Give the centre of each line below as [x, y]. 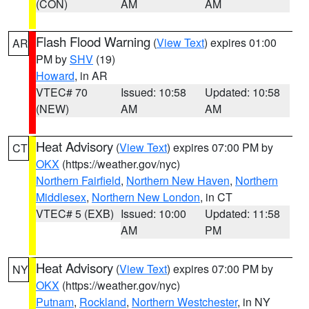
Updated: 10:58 [243, 92]
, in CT [216, 197]
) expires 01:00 [240, 42]
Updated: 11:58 [243, 213]
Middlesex [61, 197]
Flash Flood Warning [93, 41]
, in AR [91, 76]
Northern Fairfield [78, 180]
